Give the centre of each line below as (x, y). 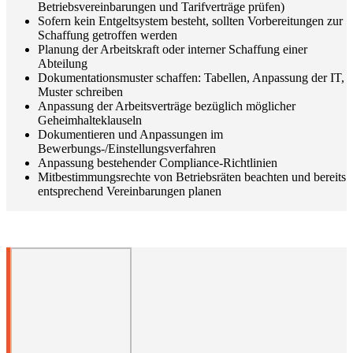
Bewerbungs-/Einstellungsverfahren (127, 149)
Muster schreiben (80, 92)
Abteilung (63, 63)
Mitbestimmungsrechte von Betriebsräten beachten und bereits (192, 177)
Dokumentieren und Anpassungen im (130, 134)
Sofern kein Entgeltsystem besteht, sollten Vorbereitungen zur (190, 21)
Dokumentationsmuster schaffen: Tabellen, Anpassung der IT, (191, 78)
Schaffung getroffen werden (108, 35)
